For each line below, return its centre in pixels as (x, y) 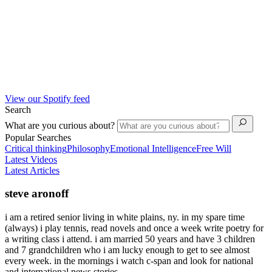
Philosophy (88, 148)
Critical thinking (36, 148)
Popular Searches (38, 137)
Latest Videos (31, 159)
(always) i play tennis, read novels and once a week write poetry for (134, 228)
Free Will (214, 148)
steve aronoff (37, 194)
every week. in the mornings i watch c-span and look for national (129, 260)
